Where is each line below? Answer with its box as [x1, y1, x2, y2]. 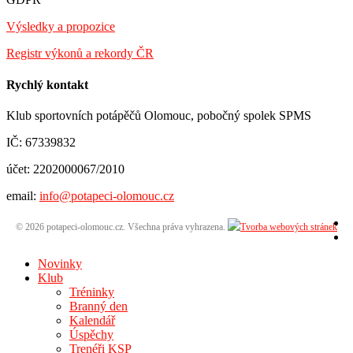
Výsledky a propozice [6, 20, 115, 34]
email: [6, 189, 39, 203]
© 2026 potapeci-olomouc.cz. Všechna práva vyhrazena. [16, 221, 228, 232]
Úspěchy [69, 328, 113, 341]
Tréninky [69, 285, 114, 299]
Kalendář [69, 314, 115, 327]
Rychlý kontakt [6, 77, 88, 91]
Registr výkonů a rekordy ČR [6, 46, 154, 61]
